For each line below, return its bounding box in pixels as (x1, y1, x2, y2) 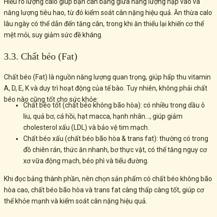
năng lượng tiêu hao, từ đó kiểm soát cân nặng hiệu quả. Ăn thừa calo (4, 9, 212, 17)
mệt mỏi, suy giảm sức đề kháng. (4, 31, 103, 39)
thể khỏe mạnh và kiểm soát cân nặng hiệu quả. (4, 197, 147, 205)
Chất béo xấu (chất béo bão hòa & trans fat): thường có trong (23, 135, 208, 143)
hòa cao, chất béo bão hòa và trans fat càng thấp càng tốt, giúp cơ (4, 186, 204, 194)
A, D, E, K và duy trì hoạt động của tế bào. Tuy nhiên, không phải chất (4, 84, 207, 93)
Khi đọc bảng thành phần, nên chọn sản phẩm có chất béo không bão (4, 175, 212, 183)
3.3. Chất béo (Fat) (4, 51, 80, 62)
